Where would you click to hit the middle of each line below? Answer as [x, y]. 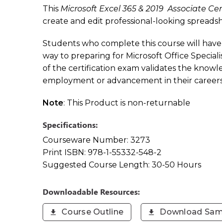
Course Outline [93, 212]
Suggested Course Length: [97, 165]
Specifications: [70, 125]
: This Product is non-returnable [127, 103]
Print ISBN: [65, 152]
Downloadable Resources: [91, 192]
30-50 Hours [176, 165]
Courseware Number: [86, 140]
